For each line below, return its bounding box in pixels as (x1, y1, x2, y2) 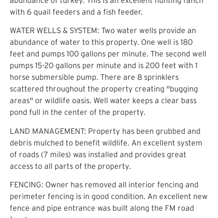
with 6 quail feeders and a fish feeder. (10, 7, 143, 16)
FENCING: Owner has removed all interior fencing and (10, 180, 199, 189)
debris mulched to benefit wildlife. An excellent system (10, 138, 202, 147)
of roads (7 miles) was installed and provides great (10, 149, 186, 159)
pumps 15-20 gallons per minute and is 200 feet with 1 (10, 61, 198, 70)
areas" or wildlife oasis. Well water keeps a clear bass (10, 96, 197, 105)
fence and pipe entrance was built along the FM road (10, 203, 194, 213)
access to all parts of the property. (10, 161, 131, 170)
